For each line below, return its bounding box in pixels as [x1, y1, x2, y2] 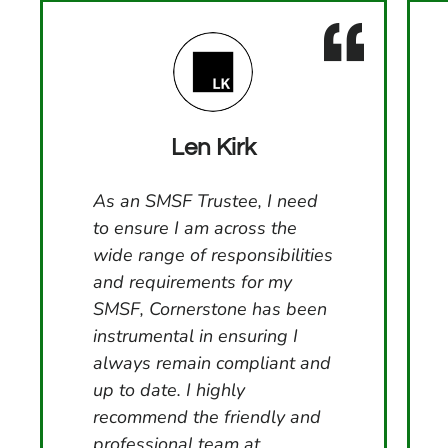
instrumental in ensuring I [93, 323, 298, 348]
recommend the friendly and [93, 404, 321, 429]
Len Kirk [170, 135, 256, 161]
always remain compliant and [93, 350, 331, 375]
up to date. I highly [93, 377, 245, 402]
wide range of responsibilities [93, 242, 333, 267]
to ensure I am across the [93, 215, 297, 240]
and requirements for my [93, 269, 292, 294]
